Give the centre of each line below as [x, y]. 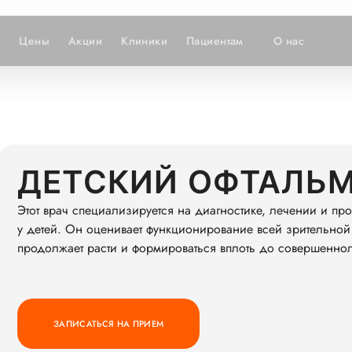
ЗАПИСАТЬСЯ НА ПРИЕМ [109, 323]
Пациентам [215, 41]
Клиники [145, 41]
